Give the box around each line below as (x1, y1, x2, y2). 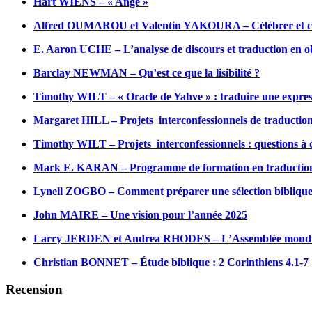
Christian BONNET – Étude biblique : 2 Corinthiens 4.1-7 (33, 256, 309, 269)
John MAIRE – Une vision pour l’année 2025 (33, 209, 247, 221)
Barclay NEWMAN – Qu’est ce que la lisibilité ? (33, 67, 260, 79)
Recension (6, 281, 63, 297)
